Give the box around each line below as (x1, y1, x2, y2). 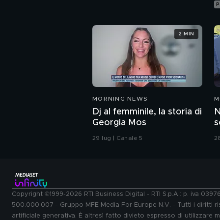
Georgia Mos (92, 118, 146, 128)
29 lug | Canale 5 (92, 135, 143, 141)
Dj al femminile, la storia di (92, 108, 202, 117)
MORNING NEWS (92, 96, 148, 102)
